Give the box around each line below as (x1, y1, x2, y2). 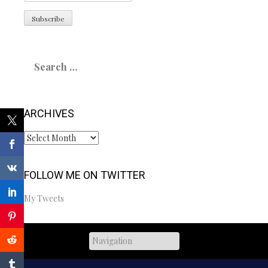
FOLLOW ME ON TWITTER (24, 168, 145, 181)
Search (23, 49, 52, 61)
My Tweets (24, 192, 64, 204)
